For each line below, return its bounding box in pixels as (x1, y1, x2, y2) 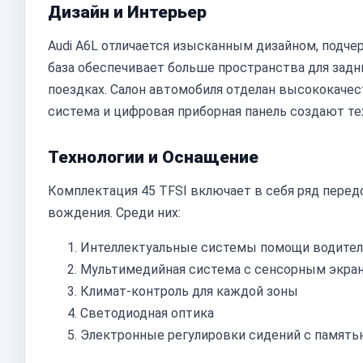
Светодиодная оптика (80, 305, 214, 321)
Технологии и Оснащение (48, 147, 258, 167)
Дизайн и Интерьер (48, 2, 207, 22)
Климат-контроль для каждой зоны (80, 284, 298, 299)
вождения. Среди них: (48, 205, 181, 220)
